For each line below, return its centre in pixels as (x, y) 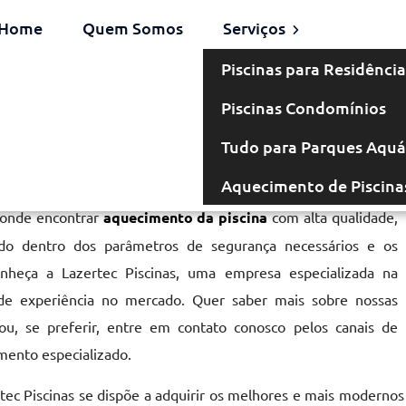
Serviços (256, 28)
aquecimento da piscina (185, 217)
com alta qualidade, (333, 217)
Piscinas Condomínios (303, 107)
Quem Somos (132, 28)
